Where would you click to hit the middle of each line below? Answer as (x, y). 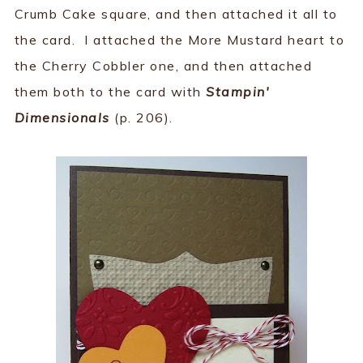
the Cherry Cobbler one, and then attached (163, 66)
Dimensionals (62, 117)
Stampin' (238, 92)
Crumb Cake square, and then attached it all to (176, 14)
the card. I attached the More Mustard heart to (179, 40)
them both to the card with (110, 92)
